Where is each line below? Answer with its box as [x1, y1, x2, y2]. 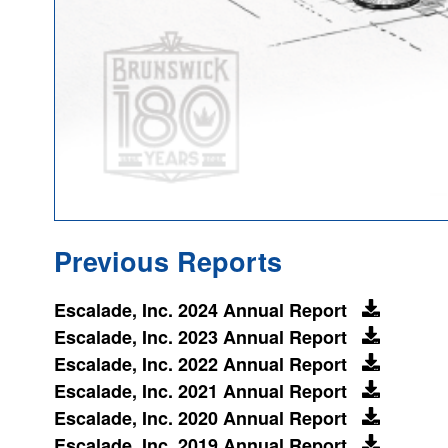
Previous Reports [54, 241, 282, 280]
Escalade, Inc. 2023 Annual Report [54, 324, 347, 351]
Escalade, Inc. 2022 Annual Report [54, 351, 347, 378]
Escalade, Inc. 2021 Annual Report [54, 378, 347, 405]
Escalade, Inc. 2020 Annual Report [54, 405, 347, 432]
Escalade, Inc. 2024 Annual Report [54, 297, 347, 324]
